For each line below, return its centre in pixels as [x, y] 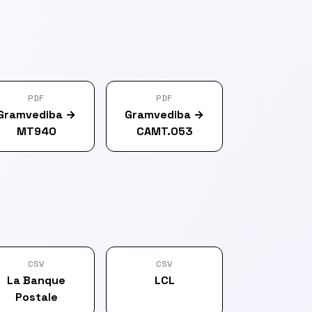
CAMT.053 [164, 131]
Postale [36, 297]
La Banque [36, 280]
